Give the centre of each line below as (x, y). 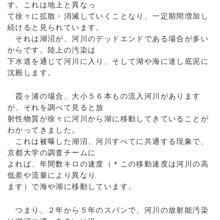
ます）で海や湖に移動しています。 (72, 186)
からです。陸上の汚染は (52, 50)
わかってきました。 (44, 130)
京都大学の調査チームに (52, 152)
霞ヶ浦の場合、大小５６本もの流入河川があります (104, 96)
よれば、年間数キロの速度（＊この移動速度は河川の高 (108, 164)
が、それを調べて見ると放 (56, 107)
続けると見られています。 (56, 27)
